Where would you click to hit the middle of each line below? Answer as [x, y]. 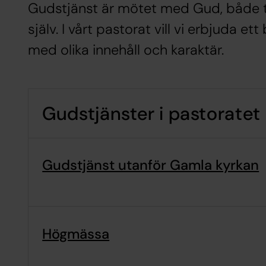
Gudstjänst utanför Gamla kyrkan [151, 165]
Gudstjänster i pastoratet [151, 113]
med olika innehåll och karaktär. [126, 50]
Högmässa [76, 234]
